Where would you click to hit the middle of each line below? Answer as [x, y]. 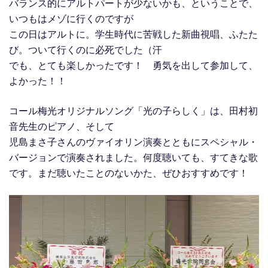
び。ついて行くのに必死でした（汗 [86, 50]
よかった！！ [38, 81]
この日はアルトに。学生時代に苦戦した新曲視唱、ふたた [133, 34]
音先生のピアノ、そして [62, 127]
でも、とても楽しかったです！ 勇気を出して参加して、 [133, 66]
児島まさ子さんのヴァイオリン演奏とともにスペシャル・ [133, 142]
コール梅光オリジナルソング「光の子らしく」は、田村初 [133, 111]
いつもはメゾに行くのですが [71, 19]
